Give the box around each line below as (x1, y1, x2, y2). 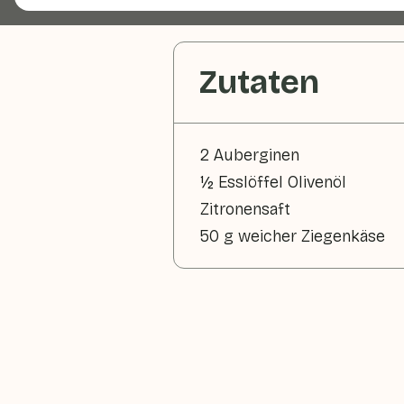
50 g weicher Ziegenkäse (200, 226, 385, 246)
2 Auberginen (200, 145, 299, 165)
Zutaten (199, 63, 319, 102)
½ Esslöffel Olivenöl (200, 172, 346, 192)
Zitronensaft (200, 199, 290, 219)
